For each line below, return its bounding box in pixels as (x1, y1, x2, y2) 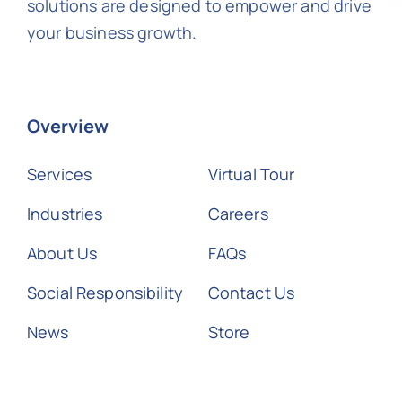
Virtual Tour (207, 163, 295, 186)
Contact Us (207, 282, 295, 304)
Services (26, 163, 92, 186)
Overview (26, 114, 109, 139)
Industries (26, 203, 103, 225)
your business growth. (26, 22, 197, 44)
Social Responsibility (26, 282, 183, 304)
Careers (207, 203, 268, 225)
